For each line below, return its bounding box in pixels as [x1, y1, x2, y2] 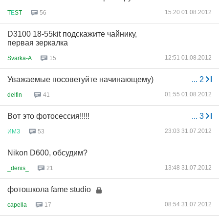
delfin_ [7, 91, 25, 98]
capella [7, 201, 27, 208]
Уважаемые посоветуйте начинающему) [7, 75, 153, 84]
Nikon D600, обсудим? [7, 149, 88, 157]
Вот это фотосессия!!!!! [7, 112, 89, 120]
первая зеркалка [7, 39, 68, 47]
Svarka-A [7, 54, 32, 62]
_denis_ [7, 164, 29, 172]
